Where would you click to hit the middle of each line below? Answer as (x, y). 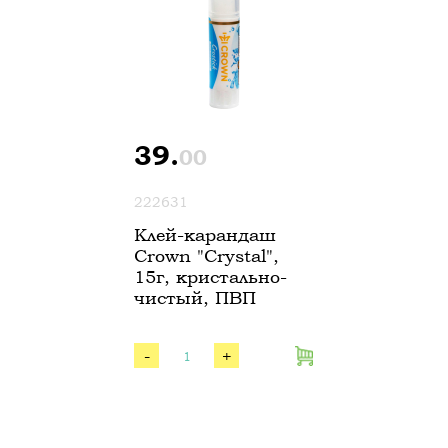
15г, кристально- (210, 276)
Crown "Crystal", (206, 255)
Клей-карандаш (205, 234)
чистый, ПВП (195, 297)
